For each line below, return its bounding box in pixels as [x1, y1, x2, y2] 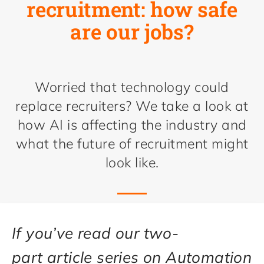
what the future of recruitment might [15, 135, 249, 152]
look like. [105, 154, 159, 171]
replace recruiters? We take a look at [15, 97, 249, 114]
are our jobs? [70, 18, 194, 45]
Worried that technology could [35, 78, 229, 95]
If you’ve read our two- [12, 223, 179, 243]
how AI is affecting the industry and [17, 116, 247, 133]
